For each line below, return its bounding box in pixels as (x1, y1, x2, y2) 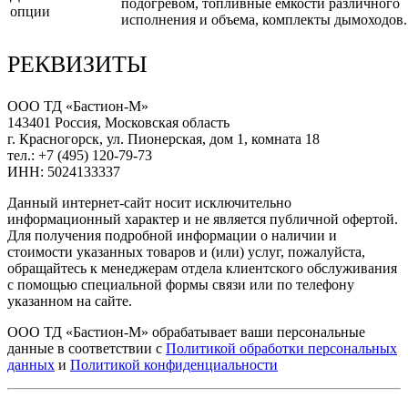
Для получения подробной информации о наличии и (7, 227, 337, 243)
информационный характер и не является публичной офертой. (7, 210, 398, 227)
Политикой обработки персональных (166, 340, 397, 356)
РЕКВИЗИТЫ (7, 51, 148, 77)
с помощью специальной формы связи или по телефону (7, 276, 354, 292)
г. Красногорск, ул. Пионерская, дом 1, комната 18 (7, 130, 320, 147)
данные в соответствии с (7, 340, 166, 356)
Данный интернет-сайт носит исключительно (7, 194, 291, 210)
